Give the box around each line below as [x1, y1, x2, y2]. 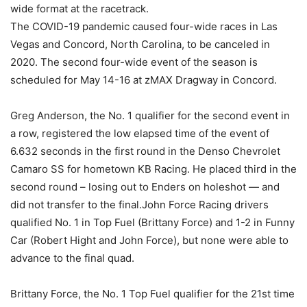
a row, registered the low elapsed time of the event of [10, 127, 269, 140]
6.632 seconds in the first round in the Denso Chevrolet [10, 145, 280, 158]
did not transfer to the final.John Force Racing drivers [10, 198, 269, 212]
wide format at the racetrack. [10, 2, 149, 16]
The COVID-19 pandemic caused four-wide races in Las [10, 20, 278, 34]
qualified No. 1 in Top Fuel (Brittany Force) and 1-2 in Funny [10, 216, 295, 230]
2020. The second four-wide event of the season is [10, 56, 258, 69]
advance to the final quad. [10, 251, 134, 265]
